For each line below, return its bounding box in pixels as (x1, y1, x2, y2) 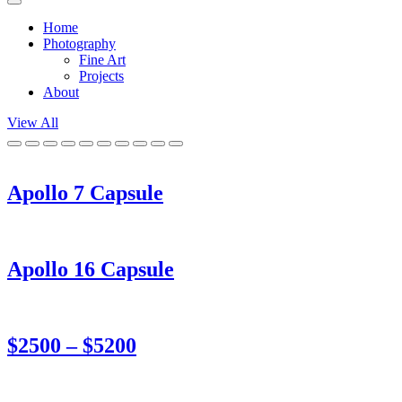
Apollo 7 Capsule (7, 180, 163, 205)
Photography (43, 36, 116, 51)
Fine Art (79, 52, 126, 67)
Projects (79, 68, 124, 83)
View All (7, 115, 58, 130)
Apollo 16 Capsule (7, 257, 174, 281)
